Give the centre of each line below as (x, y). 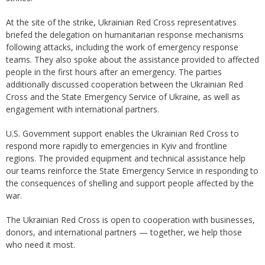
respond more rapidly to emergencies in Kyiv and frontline (117, 146)
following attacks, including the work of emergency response (122, 47)
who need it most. (41, 245)
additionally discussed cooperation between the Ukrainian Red (125, 85)
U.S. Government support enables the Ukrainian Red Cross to (122, 134)
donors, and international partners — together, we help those (124, 232)
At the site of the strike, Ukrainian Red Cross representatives (121, 22)
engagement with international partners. (83, 109)
